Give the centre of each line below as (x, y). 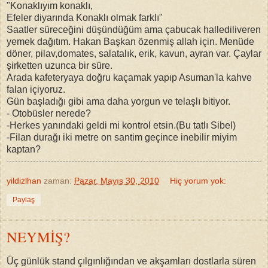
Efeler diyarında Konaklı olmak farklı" (85, 17)
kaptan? (24, 149)
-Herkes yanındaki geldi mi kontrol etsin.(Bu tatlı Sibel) (121, 125)
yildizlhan (24, 180)
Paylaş (24, 200)
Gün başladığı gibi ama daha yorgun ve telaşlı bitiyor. (118, 101)
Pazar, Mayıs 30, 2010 (117, 180)
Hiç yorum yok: (198, 180)
